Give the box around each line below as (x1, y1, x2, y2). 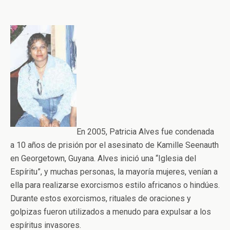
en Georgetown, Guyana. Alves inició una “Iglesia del (10, 154, 196, 164)
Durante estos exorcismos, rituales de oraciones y (10, 194, 191, 204)
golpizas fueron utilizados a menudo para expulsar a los (10, 207, 211, 217)
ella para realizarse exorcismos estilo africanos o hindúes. (10, 180, 220, 190)
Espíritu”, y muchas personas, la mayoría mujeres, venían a (10, 167, 218, 177)
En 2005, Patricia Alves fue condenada (76, 127, 214, 137)
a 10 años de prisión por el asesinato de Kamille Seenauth (10, 140, 219, 150)
